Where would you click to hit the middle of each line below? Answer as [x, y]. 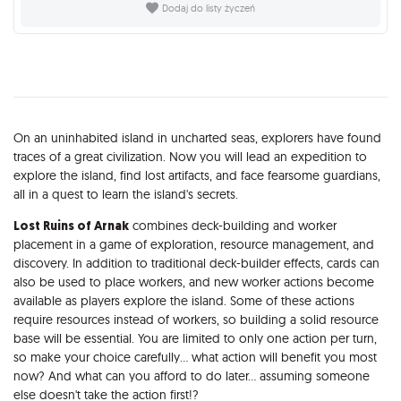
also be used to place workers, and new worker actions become [194, 282]
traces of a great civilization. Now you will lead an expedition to [190, 156]
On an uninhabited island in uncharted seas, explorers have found [197, 137]
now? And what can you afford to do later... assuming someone [192, 375]
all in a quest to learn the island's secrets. [126, 194]
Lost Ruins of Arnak [71, 226]
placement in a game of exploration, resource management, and [194, 244]
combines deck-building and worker [233, 225]
